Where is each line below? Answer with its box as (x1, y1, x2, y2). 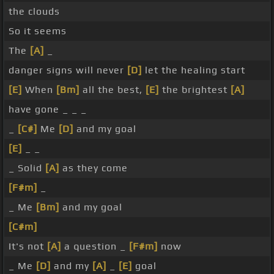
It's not (9, 240, 47, 253)
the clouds (9, 6, 60, 18)
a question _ (61, 240, 129, 253)
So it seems (9, 25, 67, 37)
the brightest (159, 84, 231, 96)
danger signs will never (9, 64, 127, 76)
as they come (59, 162, 128, 174)
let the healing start (142, 64, 245, 76)
